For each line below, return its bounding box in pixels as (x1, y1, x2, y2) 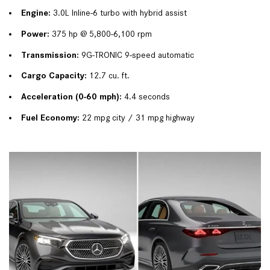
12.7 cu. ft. (87, 71, 130, 81)
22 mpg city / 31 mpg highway (80, 112, 195, 122)
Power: (21, 29, 49, 39)
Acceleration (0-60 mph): (21, 92, 122, 102)
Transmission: (21, 49, 79, 60)
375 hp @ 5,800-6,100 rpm (49, 29, 152, 39)
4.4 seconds (122, 92, 170, 102)
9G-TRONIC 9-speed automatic (79, 49, 194, 60)
